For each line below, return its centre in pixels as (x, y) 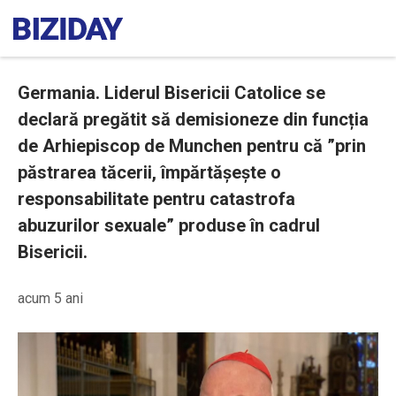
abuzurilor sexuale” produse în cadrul (169, 225)
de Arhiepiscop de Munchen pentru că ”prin (192, 146)
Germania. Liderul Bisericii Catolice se (171, 93)
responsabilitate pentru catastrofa (156, 199)
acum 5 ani (50, 298)
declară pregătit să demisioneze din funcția (193, 119)
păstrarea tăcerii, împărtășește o (149, 172)
